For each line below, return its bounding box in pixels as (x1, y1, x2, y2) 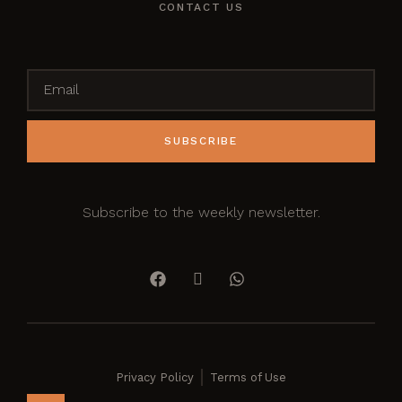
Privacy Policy (116, 370, 194, 384)
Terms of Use (210, 370, 286, 384)
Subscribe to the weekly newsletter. (82, 203, 320, 221)
